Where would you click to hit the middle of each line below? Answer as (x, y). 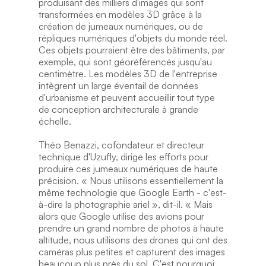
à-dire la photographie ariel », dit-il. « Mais (125, 204)
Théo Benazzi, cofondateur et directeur (121, 145)
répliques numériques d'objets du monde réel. (133, 38)
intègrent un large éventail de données (118, 85)
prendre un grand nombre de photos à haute (131, 228)
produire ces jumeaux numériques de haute (128, 169)
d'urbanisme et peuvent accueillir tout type (126, 97)
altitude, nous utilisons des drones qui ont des (133, 240)
